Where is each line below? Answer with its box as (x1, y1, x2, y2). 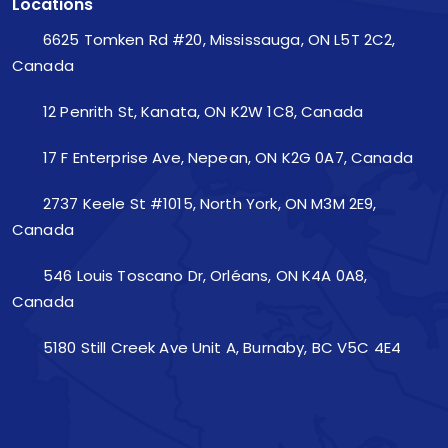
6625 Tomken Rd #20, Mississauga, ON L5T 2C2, (38, 29, 396, 51)
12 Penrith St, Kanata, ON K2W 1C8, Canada (38, 101, 364, 123)
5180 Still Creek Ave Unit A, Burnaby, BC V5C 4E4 (38, 337, 402, 359)
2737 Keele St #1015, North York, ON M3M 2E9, (38, 193, 377, 215)
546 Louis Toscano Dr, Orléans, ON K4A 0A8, (38, 265, 368, 287)
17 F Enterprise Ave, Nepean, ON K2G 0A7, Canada (38, 147, 413, 169)
